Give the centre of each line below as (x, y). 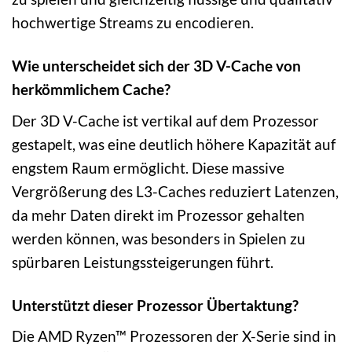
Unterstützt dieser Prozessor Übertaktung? (155, 305)
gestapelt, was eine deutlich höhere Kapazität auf (174, 144)
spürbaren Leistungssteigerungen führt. (143, 262)
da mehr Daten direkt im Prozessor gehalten (158, 214)
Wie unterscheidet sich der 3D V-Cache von (156, 66)
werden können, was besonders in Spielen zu (159, 238)
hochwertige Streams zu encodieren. (133, 23)
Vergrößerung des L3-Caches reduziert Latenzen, (175, 191)
